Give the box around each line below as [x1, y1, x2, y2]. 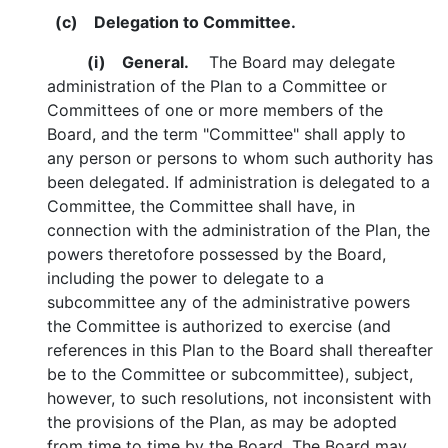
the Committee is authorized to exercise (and [47, 316, 391, 336]
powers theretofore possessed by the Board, [47, 244, 386, 264]
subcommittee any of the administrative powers [47, 292, 410, 312]
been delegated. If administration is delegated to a [47, 172, 430, 192]
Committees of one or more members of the [47, 100, 383, 120]
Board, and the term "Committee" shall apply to [47, 124, 406, 144]
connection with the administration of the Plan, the [47, 220, 430, 240]
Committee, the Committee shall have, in [47, 196, 355, 216]
